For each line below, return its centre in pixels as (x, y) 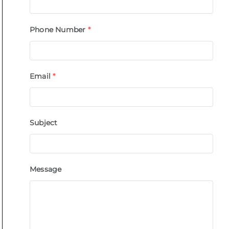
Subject (43, 122)
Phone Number (58, 29)
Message (45, 169)
